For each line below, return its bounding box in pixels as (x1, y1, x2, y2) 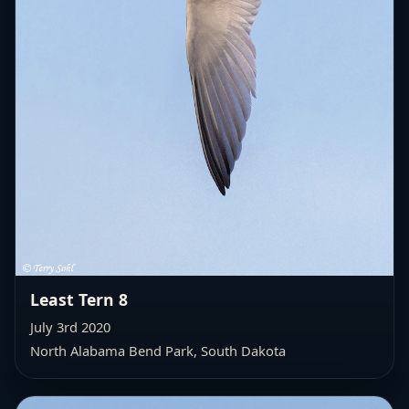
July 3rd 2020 (30, 318, 110, 337)
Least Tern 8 (30, 288, 128, 311)
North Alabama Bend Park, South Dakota (30, 341, 286, 361)
